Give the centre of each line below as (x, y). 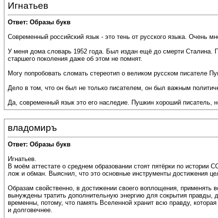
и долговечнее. (30, 210)
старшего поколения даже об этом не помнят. (75, 59)
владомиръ (32, 128)
